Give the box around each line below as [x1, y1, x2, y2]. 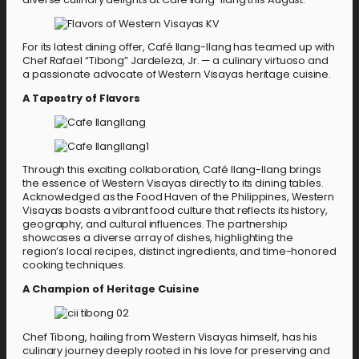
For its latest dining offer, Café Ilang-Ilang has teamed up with [22, 40, 335, 54]
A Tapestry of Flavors [22, 91, 140, 105]
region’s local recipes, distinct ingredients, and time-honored [22, 244, 337, 259]
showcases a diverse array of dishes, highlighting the [22, 231, 293, 245]
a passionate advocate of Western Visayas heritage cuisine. [22, 67, 334, 82]
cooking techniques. [22, 258, 127, 272]
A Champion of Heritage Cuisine [22, 282, 200, 296]
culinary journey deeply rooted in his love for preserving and [22, 343, 330, 357]
